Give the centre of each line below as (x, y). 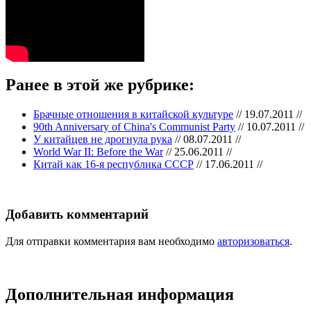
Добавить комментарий (77, 215)
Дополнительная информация (120, 294)
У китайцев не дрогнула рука (103, 139)
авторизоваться (253, 241)
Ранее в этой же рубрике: (100, 84)
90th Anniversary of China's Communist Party (134, 126)
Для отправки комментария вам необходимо (111, 241)
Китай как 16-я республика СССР (114, 164)
